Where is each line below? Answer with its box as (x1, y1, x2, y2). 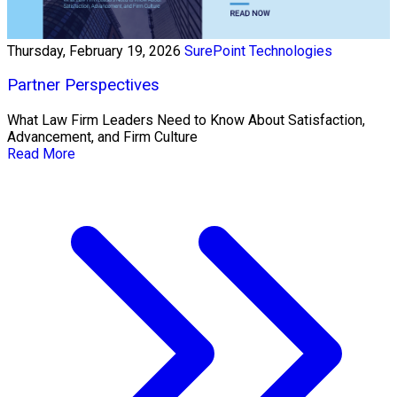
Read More (7, 145, 75, 163)
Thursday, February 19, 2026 (7, 42, 181, 59)
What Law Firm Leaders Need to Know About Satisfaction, (7, 112, 365, 129)
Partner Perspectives (7, 75, 160, 96)
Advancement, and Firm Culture (7, 128, 198, 146)
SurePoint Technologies (184, 42, 332, 59)
